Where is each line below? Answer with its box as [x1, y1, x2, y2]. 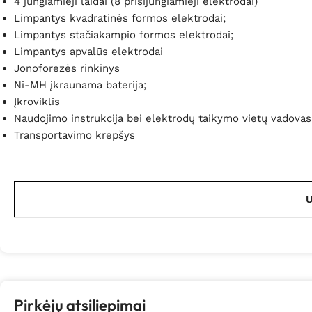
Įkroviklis [14, 95, 60, 109]
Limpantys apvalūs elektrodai [14, 45, 163, 58]
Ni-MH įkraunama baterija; [14, 79, 146, 92]
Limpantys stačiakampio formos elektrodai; [14, 29, 233, 42]
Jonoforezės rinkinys [14, 62, 120, 75]
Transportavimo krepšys [14, 129, 135, 142]
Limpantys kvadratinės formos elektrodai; [14, 12, 226, 25]
